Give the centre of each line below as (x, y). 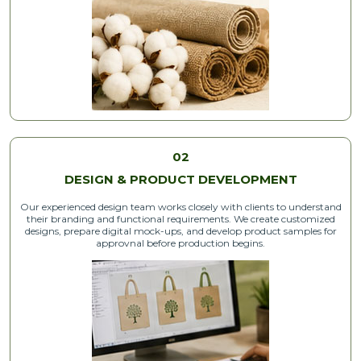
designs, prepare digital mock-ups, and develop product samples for (180, 230)
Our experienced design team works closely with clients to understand (180, 206)
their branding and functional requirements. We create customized (180, 218)
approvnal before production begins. (180, 243)
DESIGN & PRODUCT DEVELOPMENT (180, 179)
